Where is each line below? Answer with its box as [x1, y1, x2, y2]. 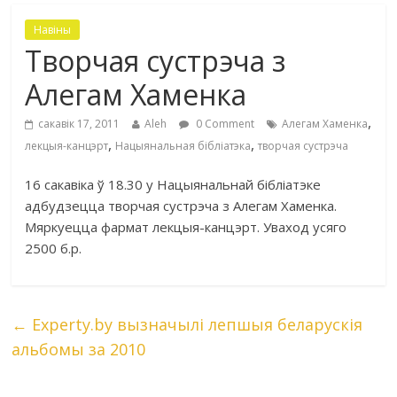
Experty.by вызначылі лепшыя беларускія [27, 314, 363, 335]
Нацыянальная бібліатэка [115, 138, 252, 153]
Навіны [34, 22, 72, 37]
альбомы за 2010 [12, 339, 146, 360]
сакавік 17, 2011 [38, 116, 121, 131]
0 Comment [193, 116, 255, 131]
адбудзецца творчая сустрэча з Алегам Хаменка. [25, 197, 338, 214]
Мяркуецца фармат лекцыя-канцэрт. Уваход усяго [25, 218, 347, 236]
